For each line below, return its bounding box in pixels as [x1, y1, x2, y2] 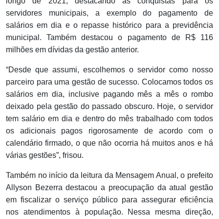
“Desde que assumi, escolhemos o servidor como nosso [6, 66, 213, 74]
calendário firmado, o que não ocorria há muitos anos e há [6, 139, 213, 148]
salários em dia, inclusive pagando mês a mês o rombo [6, 90, 213, 99]
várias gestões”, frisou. [6, 151, 84, 160]
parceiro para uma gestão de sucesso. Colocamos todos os [6, 78, 213, 87]
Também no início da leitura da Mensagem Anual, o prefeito [6, 171, 213, 180]
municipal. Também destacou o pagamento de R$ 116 [6, 33, 213, 42]
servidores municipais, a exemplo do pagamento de [6, 9, 213, 18]
